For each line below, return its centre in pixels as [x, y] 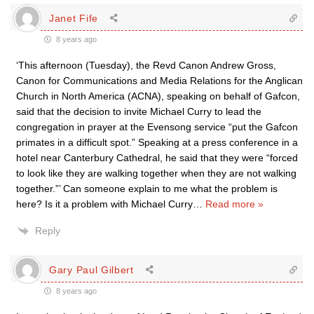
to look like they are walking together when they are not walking [156, 173]
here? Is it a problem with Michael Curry [104, 204]
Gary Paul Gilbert [91, 269]
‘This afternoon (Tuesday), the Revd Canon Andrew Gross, [146, 65]
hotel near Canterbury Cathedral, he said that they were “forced [157, 158]
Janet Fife [74, 18]
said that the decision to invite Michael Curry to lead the [139, 111]
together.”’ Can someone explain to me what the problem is [147, 189]
